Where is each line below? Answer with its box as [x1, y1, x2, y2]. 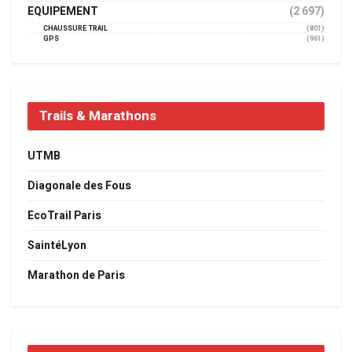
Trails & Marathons [39, 106, 156, 126]
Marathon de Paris [27, 267, 125, 284]
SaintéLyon [27, 237, 86, 255]
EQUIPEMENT [27, 3, 98, 20]
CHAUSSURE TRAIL [43, 24, 108, 35]
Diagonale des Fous [27, 178, 131, 195]
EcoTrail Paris [27, 207, 101, 225]
